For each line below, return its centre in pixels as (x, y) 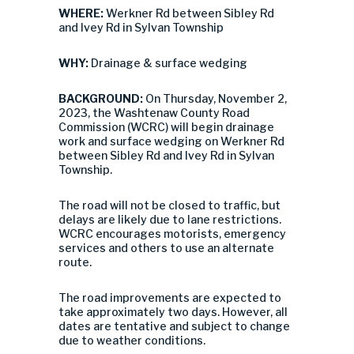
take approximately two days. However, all (173, 312)
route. (75, 262)
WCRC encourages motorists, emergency (172, 233)
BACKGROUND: (102, 98)
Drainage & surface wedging (169, 63)
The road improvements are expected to (170, 298)
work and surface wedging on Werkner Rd (171, 141)
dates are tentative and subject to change (174, 326)
